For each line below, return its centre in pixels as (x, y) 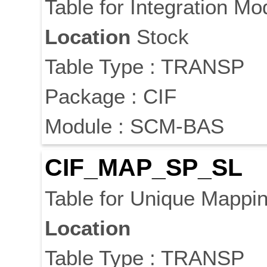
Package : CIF (111, 97)
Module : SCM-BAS (134, 126)
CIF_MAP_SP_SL (144, 168)
